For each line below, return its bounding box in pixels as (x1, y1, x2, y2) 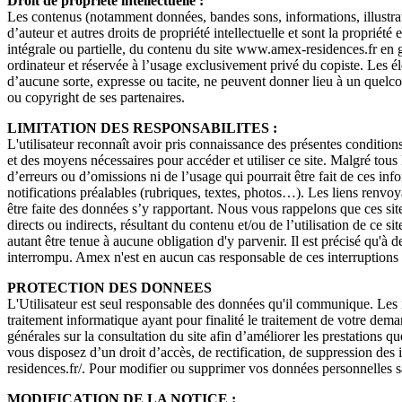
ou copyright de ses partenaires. (7, 89, 185, 105)
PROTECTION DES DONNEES (7, 279, 212, 295)
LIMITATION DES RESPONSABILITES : (7, 119, 277, 135)
